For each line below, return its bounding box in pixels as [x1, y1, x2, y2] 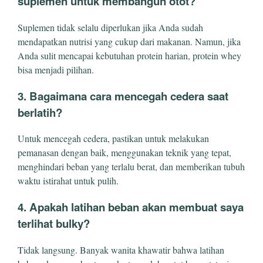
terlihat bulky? [18, 215, 90, 232]
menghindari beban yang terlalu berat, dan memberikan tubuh [18, 160, 245, 173]
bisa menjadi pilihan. [18, 63, 94, 76]
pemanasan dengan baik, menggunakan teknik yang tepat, [18, 146, 231, 159]
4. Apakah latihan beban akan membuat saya [18, 199, 244, 215]
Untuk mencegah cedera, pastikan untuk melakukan [18, 132, 209, 145]
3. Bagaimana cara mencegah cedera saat [18, 87, 228, 104]
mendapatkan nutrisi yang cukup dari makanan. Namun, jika [18, 35, 241, 48]
